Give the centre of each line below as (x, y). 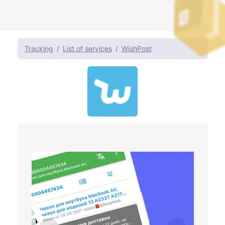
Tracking (39, 49)
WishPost (136, 49)
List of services (87, 49)
